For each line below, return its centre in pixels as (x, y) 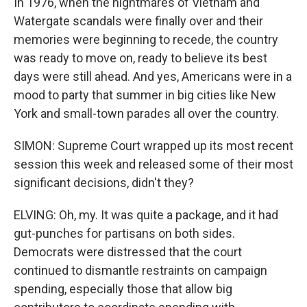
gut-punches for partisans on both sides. (124, 233)
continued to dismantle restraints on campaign (140, 270)
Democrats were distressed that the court (128, 252)
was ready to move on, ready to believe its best (140, 58)
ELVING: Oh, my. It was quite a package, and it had (146, 215)
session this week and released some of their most (153, 164)
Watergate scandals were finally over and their (138, 21)
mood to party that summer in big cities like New (145, 95)
